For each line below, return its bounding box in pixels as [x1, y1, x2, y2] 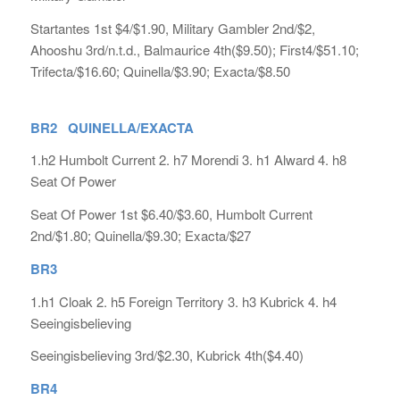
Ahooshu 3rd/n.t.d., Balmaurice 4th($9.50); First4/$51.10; [29, 39, 359, 59]
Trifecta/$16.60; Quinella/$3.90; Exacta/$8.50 [29, 61, 290, 80]
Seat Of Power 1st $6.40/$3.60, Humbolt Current [29, 204, 312, 223]
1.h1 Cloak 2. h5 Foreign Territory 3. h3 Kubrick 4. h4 [29, 291, 337, 311]
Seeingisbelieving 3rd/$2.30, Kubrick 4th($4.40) [29, 346, 304, 365]
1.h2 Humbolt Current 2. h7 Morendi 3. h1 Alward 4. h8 [29, 150, 346, 170]
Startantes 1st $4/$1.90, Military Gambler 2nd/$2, [29, 18, 315, 37]
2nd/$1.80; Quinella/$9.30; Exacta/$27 [29, 226, 251, 245]
